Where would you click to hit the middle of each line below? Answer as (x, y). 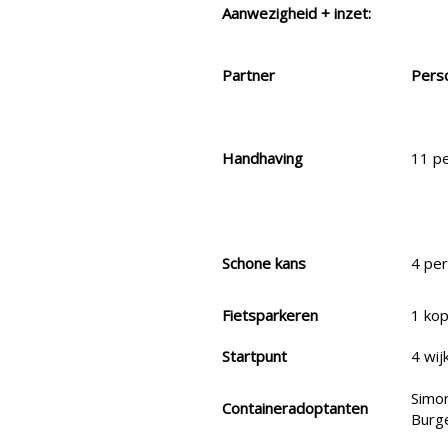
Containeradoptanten (295, 408)
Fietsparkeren (270, 315)
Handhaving (262, 158)
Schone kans (264, 263)
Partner (248, 75)
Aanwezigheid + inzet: (296, 13)
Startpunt (254, 356)
